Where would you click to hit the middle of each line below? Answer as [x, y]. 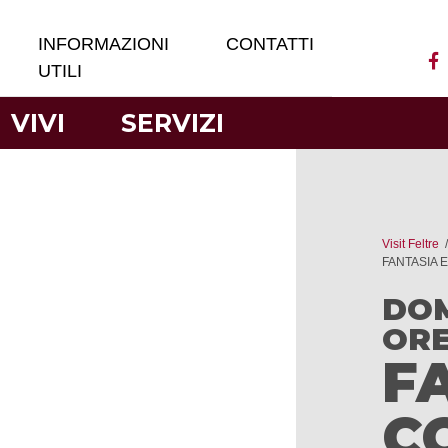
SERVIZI [173, 122]
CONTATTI [270, 44]
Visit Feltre [410, 244]
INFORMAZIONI [104, 44]
